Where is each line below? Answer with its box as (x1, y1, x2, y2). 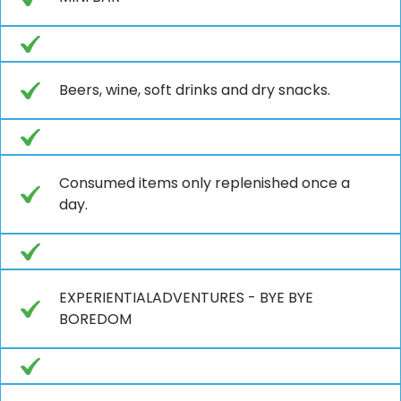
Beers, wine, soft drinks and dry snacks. (59, 79, 330, 100)
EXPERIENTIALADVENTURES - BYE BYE (59, 286, 313, 308)
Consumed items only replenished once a (59, 172, 350, 193)
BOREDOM (59, 308, 132, 329)
